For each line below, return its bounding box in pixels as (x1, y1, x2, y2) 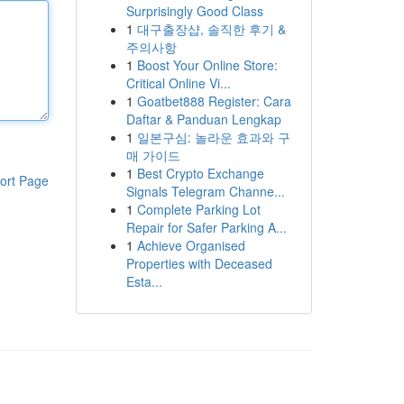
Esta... (125, 272, 162, 290)
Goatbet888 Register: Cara (136, 92, 291, 110)
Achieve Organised (136, 236, 245, 254)
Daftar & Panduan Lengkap (125, 110, 281, 128)
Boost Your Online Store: (136, 56, 278, 74)
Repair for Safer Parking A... (125, 218, 287, 236)
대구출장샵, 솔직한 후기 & (136, 20, 286, 38)
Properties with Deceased (125, 254, 272, 272)
